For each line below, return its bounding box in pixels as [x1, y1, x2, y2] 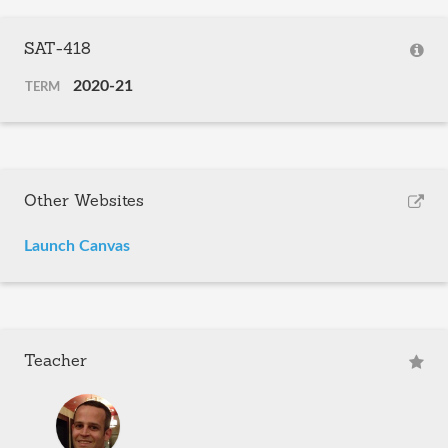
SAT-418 [24, 42, 91, 58]
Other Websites [24, 194, 144, 210]
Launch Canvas [24, 238, 130, 254]
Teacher [24, 354, 87, 370]
